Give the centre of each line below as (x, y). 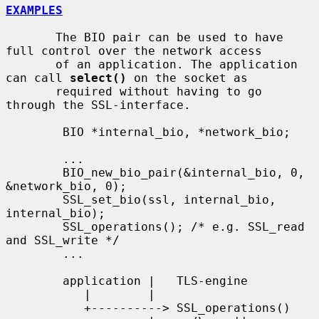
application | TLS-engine (34, 281)
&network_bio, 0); (66, 186)
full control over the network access (134, 51)
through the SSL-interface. (98, 105)
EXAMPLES (34, 10)
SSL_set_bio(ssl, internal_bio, (34, 199)
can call (38, 78)
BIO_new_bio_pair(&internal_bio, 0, (34, 172)
